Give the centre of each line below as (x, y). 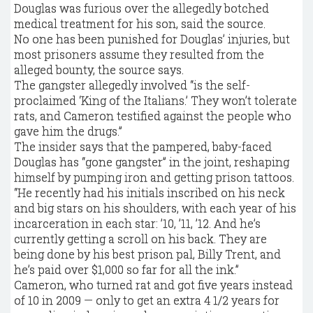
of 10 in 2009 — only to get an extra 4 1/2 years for (147, 300)
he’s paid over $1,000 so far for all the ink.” (126, 269)
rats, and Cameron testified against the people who (153, 116)
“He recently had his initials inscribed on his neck (150, 192)
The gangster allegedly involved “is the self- (132, 85)
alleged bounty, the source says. (99, 70)
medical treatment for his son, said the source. (140, 23)
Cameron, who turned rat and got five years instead (153, 285)
